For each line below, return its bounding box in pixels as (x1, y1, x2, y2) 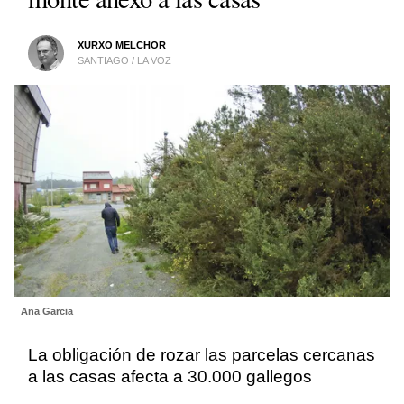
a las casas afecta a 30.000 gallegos (28, 367, 312, 387)
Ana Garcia (20, 306, 73, 317)
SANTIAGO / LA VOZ (77, 54, 171, 66)
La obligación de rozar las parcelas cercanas (28, 345, 375, 365)
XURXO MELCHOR (77, 39, 166, 50)
